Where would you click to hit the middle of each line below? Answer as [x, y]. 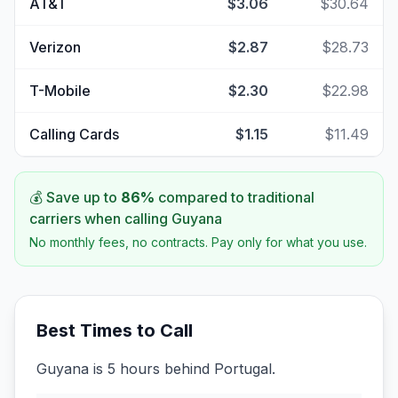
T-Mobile [60, 91]
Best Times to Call [115, 330]
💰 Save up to [75, 197]
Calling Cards [74, 134]
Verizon [55, 47]
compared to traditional [235, 197]
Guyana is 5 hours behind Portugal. [156, 369]
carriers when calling [100, 219]
